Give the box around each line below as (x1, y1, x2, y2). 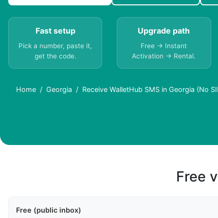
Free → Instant (141, 42, 187, 50)
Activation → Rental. (132, 52, 196, 60)
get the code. (34, 52, 76, 60)
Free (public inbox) (16, 206, 81, 215)
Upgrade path (138, 26, 190, 36)
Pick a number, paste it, (18, 42, 92, 50)
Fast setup (35, 26, 75, 36)
